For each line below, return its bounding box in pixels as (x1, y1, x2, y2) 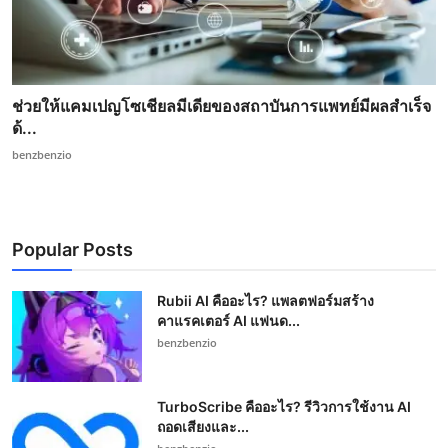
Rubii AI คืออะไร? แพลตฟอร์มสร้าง (157, 292, 374, 310)
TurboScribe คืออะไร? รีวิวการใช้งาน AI (157, 398, 411, 416)
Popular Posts (12, 239, 133, 261)
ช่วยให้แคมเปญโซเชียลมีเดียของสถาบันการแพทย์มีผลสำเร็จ (12, 96, 431, 117)
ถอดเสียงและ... (157, 418, 249, 436)
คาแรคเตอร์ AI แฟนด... (157, 312, 300, 330)
